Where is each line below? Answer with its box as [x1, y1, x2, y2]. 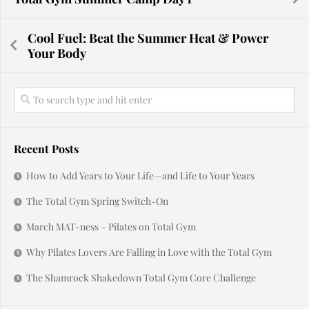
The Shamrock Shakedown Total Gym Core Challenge [26, 271, 256, 284]
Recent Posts [14, 141, 79, 156]
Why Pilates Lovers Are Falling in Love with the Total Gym [26, 246, 272, 259]
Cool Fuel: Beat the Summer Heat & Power [28, 30, 268, 46]
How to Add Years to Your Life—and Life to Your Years [26, 169, 255, 182]
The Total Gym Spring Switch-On [26, 195, 168, 208]
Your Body [28, 45, 86, 61]
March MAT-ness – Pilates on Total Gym [26, 220, 196, 233]
